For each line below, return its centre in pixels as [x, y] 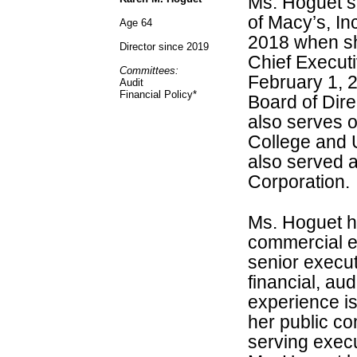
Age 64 [136, 23]
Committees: [149, 71]
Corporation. [299, 182]
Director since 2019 [164, 47]
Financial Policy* [158, 95]
